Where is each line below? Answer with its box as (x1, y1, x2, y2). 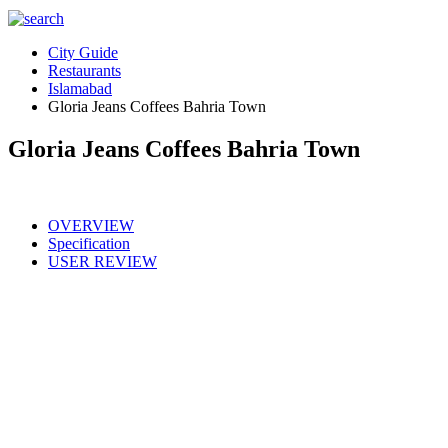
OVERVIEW (48, 216, 134, 234)
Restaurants (48, 62, 121, 79)
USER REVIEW (48, 252, 157, 270)
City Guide (48, 44, 118, 61)
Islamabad (48, 80, 112, 97)
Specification (48, 234, 130, 252)
